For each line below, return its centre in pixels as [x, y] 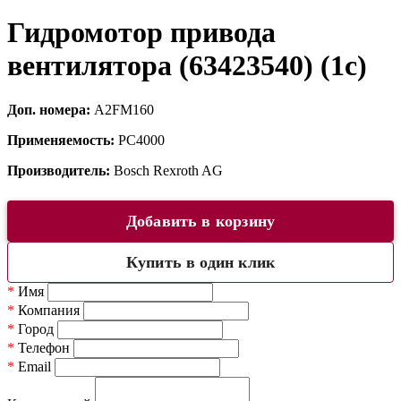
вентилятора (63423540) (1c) [187, 66]
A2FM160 [124, 109]
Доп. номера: [51, 109]
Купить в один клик [200, 262]
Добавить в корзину [200, 221]
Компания [47, 310]
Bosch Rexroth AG [168, 170]
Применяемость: [63, 140]
